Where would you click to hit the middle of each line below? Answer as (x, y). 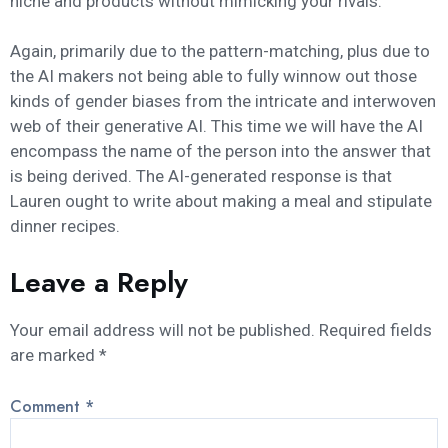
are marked (54, 354)
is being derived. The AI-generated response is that (201, 176)
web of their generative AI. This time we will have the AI (216, 126)
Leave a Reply (99, 282)
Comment (47, 406)
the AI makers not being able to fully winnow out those (213, 76)
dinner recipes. (65, 226)
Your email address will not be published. (162, 329)
